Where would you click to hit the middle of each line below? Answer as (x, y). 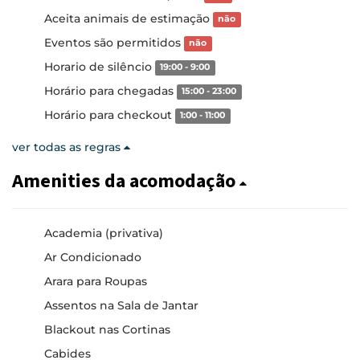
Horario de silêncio (100, 66)
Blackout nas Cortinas (107, 329)
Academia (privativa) (104, 233)
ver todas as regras (68, 147)
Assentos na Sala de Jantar (121, 305)
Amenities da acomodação (126, 181)
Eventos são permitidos (114, 42)
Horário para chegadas (110, 90)
